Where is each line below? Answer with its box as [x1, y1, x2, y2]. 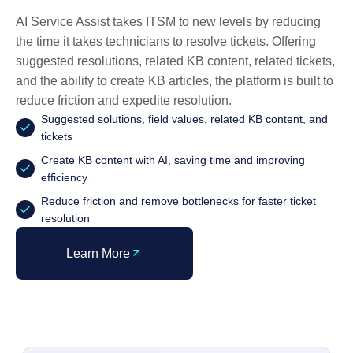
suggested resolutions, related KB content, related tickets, [16, 54, 335, 68]
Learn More [66, 246, 130, 260]
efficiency [41, 170, 87, 184]
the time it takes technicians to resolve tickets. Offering [16, 34, 316, 48]
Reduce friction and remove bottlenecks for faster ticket [41, 194, 316, 207]
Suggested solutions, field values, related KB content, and [41, 112, 328, 125]
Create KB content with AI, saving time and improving [41, 153, 305, 166]
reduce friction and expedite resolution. [16, 93, 232, 107]
